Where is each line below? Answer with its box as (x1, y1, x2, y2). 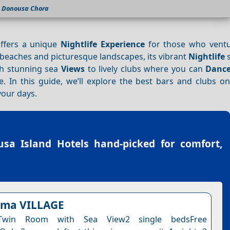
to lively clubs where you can (84, 63, 206, 74)
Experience (100, 38, 145, 50)
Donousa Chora (2, 4, 49, 13)
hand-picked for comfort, (88, 137, 223, 151)
